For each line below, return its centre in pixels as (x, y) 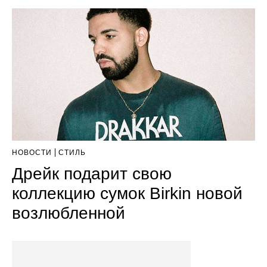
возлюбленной (69, 213)
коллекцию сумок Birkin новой (127, 193)
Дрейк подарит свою (92, 174)
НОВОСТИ (32, 153)
